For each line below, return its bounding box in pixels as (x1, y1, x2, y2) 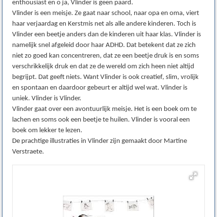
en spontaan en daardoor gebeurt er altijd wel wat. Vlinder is (12, 84, 188, 92)
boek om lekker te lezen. (12, 126, 83, 134)
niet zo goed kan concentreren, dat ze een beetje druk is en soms (12, 52, 200, 60)
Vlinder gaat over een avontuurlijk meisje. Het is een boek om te (12, 105, 197, 113)
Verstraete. (12, 148, 45, 155)
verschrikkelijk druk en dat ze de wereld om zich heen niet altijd (12, 62, 195, 70)
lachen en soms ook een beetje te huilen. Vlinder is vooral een (12, 116, 190, 124)
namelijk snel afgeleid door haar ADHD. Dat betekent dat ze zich (12, 41, 196, 49)
